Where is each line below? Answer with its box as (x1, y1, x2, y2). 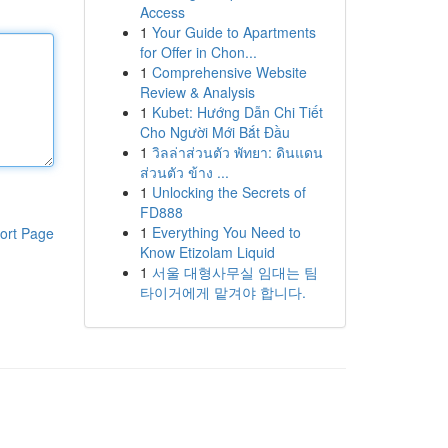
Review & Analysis (139, 82, 255, 102)
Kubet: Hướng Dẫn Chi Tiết (151, 102, 323, 122)
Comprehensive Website (151, 62, 307, 82)
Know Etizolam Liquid (139, 242, 275, 262)
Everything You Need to (151, 222, 301, 242)
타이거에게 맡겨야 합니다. (139, 282, 306, 302)
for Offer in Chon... (139, 42, 257, 62)
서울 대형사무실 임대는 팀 (151, 262, 318, 282)
